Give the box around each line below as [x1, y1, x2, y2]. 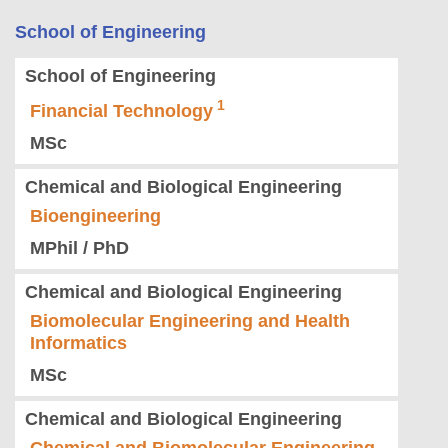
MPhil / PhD [30, 238, 129, 259]
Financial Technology [30, 101, 213, 122]
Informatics [30, 333, 127, 354]
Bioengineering [30, 206, 161, 227]
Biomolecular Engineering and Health [30, 311, 350, 332]
